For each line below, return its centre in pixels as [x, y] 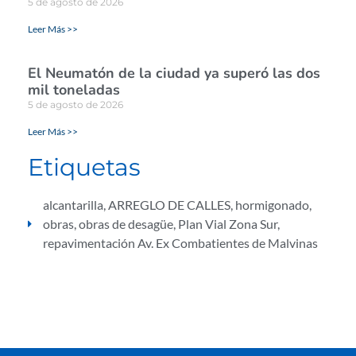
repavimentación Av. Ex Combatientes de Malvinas [180, 243]
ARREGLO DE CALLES [169, 205]
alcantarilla [73, 205]
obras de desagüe [126, 224]
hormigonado [272, 205]
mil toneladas [74, 90]
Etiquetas [84, 168]
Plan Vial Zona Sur [228, 224]
